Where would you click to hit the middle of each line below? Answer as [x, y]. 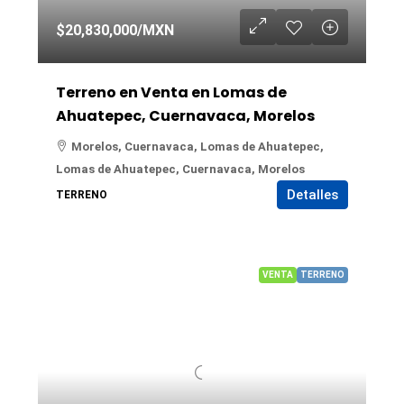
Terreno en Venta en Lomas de [171, 92]
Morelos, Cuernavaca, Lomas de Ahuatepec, [197, 147]
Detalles [312, 195]
